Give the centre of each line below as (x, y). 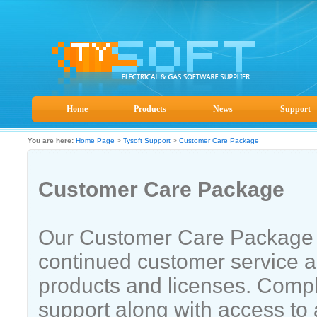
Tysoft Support (146, 140)
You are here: (50, 140)
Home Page (95, 140)
